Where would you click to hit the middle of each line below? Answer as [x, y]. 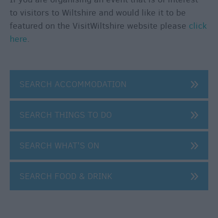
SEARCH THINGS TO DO [66, 115]
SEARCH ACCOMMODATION [73, 84]
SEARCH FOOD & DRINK [66, 176]
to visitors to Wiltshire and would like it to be [98, 12]
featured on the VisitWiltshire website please [99, 26]
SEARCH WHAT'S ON [59, 145]
